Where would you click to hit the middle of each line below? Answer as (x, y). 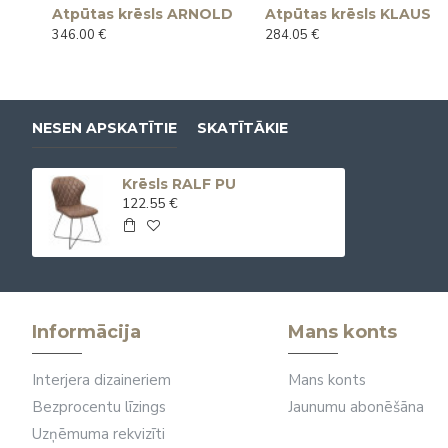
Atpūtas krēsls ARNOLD (142, 14)
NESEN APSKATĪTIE (104, 128)
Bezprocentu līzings (99, 407)
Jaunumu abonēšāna (356, 407)
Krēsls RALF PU (178, 184)
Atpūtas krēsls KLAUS (348, 14)
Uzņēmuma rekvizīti (98, 434)
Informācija (86, 332)
